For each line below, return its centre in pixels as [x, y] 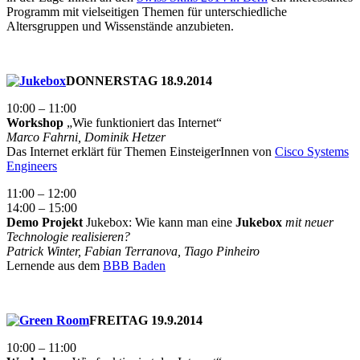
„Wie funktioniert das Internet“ [143, 123]
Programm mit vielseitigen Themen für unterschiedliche [147, 12]
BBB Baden [134, 266]
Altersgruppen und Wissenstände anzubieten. [120, 27]
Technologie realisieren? [68, 237]
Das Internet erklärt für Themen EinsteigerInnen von [141, 152]
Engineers [32, 166]
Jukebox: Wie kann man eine [159, 223]
